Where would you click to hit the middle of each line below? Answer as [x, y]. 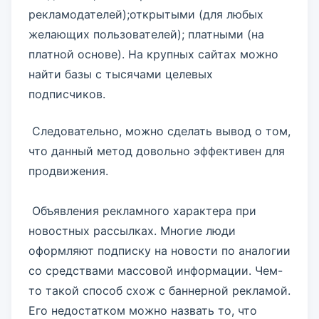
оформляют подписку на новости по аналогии [159, 251]
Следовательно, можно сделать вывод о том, [159, 131]
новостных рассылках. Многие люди [132, 231]
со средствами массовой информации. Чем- [156, 271]
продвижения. [68, 171]
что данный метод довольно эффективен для [157, 151]
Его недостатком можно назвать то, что [143, 310]
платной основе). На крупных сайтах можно [153, 54]
